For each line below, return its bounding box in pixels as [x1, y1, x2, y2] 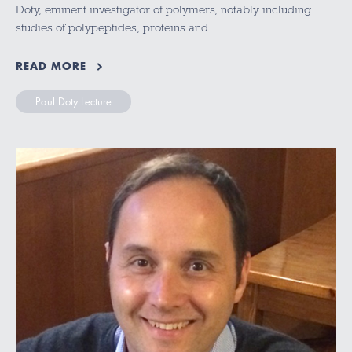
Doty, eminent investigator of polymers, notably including [16, 2, 311, 16]
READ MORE [16, 58, 86, 75]
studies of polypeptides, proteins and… [16, 20, 220, 34]
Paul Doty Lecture [35, 93, 112, 108]
